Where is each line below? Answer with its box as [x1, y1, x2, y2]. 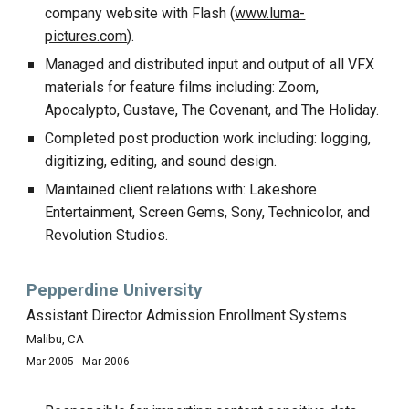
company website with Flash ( [45, 5, 236, 22]
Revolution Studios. [45, 226, 169, 244]
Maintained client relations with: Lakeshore [45, 181, 318, 198]
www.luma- [235, 5, 306, 22]
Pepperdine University [26, 280, 203, 300]
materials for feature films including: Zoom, [45, 79, 320, 96]
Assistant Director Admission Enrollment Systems [26, 307, 348, 324]
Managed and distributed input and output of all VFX [45, 56, 375, 73]
